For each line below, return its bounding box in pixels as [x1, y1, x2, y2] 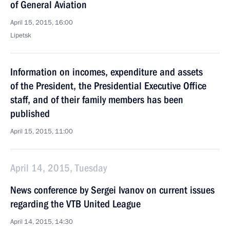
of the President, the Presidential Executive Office [10, 80, 206, 92]
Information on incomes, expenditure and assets [10, 66, 203, 78]
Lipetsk [10, 31, 31, 40]
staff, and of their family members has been [10, 93, 183, 106]
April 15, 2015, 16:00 [10, 18, 73, 27]
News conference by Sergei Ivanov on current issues [10, 184, 215, 196]
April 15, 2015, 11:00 [10, 127, 73, 136]
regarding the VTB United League [10, 198, 141, 210]
